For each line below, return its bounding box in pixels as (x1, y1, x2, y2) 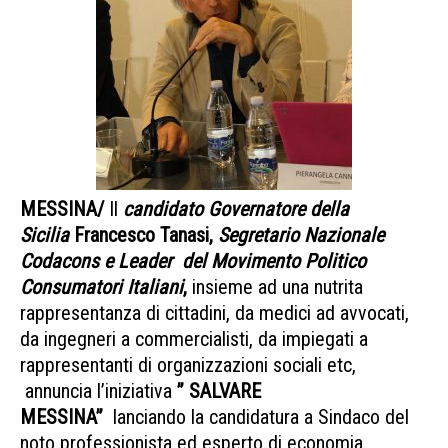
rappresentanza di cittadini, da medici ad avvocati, (20, 301, 409, 326)
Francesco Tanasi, (69, 223, 218, 248)
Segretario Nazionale (218, 223, 384, 248)
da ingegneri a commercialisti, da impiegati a (20, 327, 368, 352)
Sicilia (20, 223, 69, 248)
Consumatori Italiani (20, 275, 183, 300)
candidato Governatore (123, 197, 305, 222)
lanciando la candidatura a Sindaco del (103, 405, 409, 430)
